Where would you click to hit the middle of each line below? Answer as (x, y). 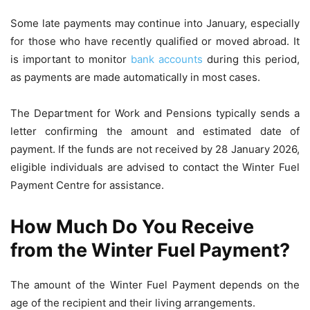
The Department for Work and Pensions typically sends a (155, 113)
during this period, (251, 60)
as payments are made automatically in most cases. (135, 77)
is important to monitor (71, 60)
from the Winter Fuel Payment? (150, 250)
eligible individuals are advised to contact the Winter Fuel (155, 167)
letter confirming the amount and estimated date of (155, 131)
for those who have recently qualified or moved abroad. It (155, 42)
